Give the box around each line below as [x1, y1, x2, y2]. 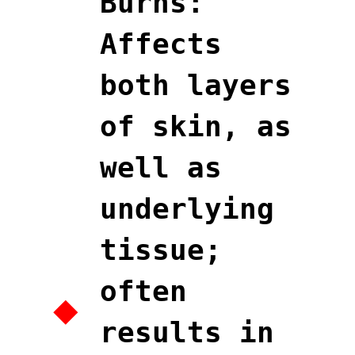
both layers [100, 68, 292, 101]
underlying [100, 192, 274, 225]
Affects [100, 27, 222, 60]
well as [100, 151, 222, 184]
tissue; [100, 233, 222, 266]
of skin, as [100, 109, 292, 143]
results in [100, 315, 274, 349]
